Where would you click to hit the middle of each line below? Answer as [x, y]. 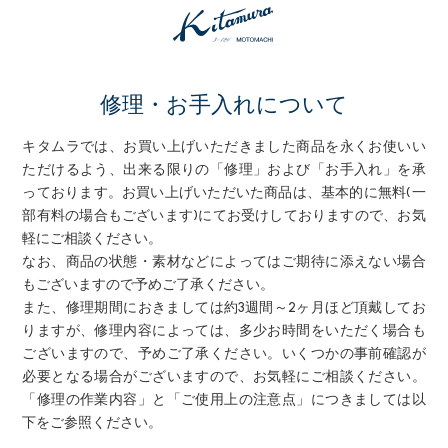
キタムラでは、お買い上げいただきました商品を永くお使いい [224, 146]
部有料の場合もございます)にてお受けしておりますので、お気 [224, 215]
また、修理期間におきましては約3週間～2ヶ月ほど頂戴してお [224, 307]
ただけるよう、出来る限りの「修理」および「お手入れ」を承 [224, 169]
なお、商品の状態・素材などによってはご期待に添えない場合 [224, 261]
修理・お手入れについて [224, 104]
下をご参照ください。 [92, 422]
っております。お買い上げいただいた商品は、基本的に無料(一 [224, 192]
